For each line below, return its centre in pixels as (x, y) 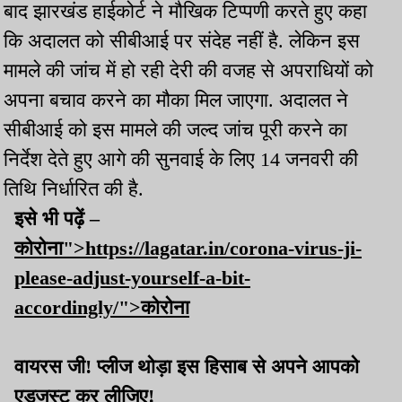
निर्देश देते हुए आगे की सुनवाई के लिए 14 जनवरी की (181, 160)
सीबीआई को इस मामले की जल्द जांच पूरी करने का (175, 130)
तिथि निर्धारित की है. (74, 189)
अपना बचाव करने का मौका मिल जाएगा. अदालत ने (176, 100)
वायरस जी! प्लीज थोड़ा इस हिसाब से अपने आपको (187, 367)
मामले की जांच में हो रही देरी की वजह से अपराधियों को (188, 71)
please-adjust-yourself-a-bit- (132, 278)
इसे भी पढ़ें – (57, 219)
